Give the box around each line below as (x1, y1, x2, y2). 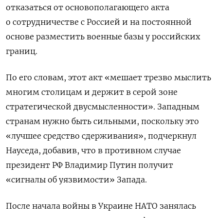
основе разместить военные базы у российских (6, 32, 200, 42)
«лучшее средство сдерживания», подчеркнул (6, 131, 197, 141)
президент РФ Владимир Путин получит (6, 160, 173, 170)
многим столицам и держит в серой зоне (6, 87, 178, 97)
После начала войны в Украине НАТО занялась (6, 201, 196, 211)
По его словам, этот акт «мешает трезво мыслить (6, 73, 211, 83)
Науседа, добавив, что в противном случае (6, 145, 181, 156)
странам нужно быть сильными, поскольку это (6, 116, 199, 127)
